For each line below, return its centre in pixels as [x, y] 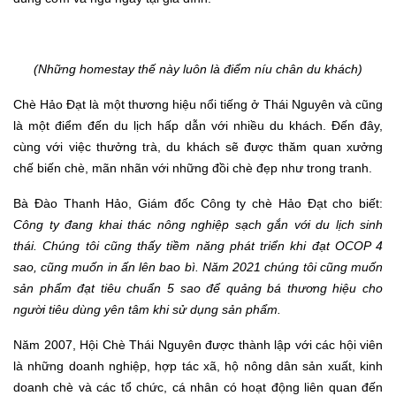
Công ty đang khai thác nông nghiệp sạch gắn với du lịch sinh [198, 225]
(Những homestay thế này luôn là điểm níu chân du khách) [198, 69]
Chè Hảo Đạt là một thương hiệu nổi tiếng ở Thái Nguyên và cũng [198, 105]
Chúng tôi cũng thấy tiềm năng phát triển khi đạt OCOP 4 [213, 246]
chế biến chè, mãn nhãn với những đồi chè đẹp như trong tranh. [193, 168]
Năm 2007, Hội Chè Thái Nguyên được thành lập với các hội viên [198, 345]
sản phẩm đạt [54, 289]
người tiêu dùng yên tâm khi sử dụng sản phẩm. [147, 310]
